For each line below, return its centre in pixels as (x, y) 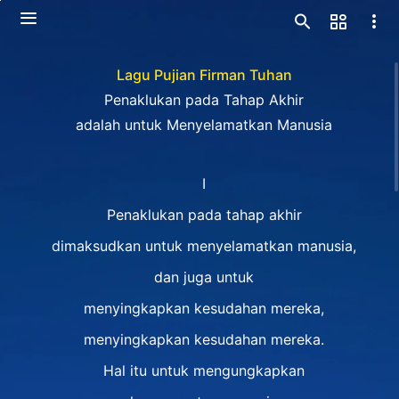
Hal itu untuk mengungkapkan (204, 370)
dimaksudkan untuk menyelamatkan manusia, (204, 246)
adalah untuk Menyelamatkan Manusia (204, 125)
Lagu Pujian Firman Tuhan (204, 75)
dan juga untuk (204, 277)
